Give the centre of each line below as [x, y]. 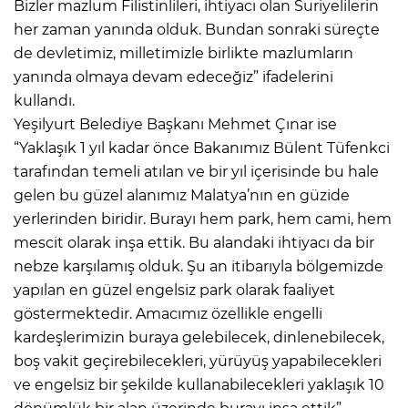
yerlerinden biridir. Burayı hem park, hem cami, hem [203, 219]
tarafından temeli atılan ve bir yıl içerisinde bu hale [196, 171]
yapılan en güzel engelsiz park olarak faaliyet [174, 290]
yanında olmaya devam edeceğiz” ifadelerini [173, 76]
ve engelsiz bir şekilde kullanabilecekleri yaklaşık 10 [199, 384]
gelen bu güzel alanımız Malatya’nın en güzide [182, 195]
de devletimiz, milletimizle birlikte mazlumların [184, 53]
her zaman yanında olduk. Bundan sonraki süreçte [197, 29]
